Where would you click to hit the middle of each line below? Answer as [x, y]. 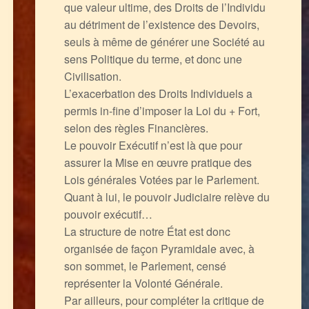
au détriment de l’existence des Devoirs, [161, 24]
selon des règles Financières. [136, 128]
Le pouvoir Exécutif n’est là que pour [153, 145]
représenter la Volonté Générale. [143, 283]
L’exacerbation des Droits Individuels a [158, 93]
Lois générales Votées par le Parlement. [161, 179]
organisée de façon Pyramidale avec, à [159, 248]
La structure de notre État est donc [147, 231]
